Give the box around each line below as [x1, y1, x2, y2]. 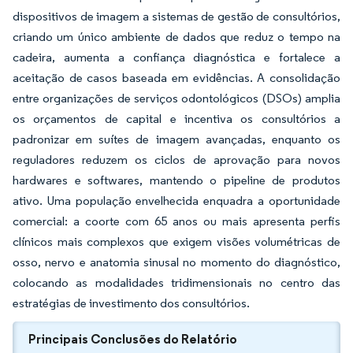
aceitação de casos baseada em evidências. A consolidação [13, 70, 340, 85]
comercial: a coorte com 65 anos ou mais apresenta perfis [13, 214, 340, 229]
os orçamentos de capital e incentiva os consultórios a [13, 111, 340, 126]
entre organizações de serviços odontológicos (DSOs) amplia [13, 91, 340, 106]
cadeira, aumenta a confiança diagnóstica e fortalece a [13, 50, 340, 65]
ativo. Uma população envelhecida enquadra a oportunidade [13, 193, 340, 208]
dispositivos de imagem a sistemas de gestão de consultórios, [13, 9, 340, 24]
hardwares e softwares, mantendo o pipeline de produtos [13, 173, 340, 188]
